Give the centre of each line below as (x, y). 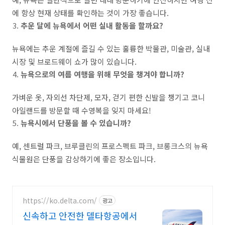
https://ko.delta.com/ (60, 200)
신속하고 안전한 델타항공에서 (80, 215)
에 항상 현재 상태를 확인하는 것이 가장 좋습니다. (90, 13)
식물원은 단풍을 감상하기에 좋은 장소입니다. (84, 159)
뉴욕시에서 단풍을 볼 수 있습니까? (76, 123)
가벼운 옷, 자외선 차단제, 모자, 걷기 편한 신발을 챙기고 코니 (108, 97)
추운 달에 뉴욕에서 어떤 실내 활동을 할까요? (92, 25)
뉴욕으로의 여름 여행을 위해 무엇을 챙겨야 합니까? (102, 74)
